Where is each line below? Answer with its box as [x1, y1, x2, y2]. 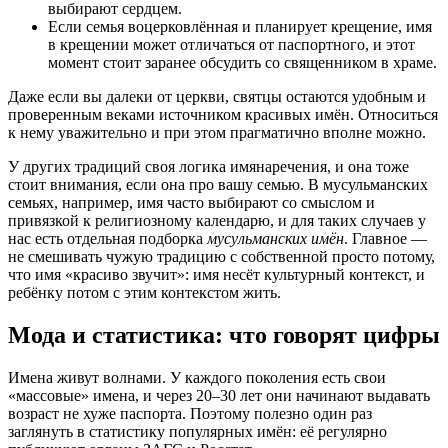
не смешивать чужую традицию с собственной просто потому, [8, 248, 435, 266]
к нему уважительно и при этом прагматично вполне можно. [8, 124, 426, 142]
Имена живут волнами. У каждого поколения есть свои [8, 369, 386, 387]
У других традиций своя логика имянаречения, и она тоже [8, 158, 409, 176]
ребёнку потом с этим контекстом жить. [8, 284, 281, 302]
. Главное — [344, 230, 427, 248]
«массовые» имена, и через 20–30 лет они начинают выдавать [8, 387, 430, 405]
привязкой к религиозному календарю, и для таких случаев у [8, 212, 426, 230]
